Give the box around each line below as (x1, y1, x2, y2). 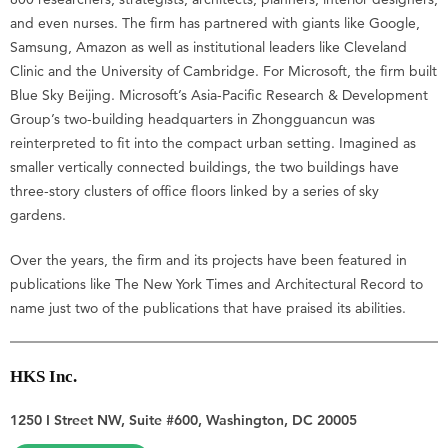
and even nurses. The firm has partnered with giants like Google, (10, 13, 420, 32)
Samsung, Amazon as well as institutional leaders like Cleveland (10, 37, 407, 56)
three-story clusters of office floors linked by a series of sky (10, 181, 379, 200)
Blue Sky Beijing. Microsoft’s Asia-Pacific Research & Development (10, 85, 428, 104)
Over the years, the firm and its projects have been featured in (10, 250, 407, 269)
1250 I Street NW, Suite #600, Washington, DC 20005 (10, 410, 357, 429)
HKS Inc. (10, 366, 77, 386)
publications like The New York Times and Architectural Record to (10, 274, 423, 293)
